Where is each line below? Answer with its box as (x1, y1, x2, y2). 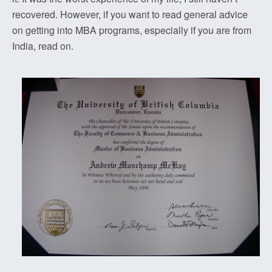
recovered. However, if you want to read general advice (12, 7, 248, 21)
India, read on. (12, 39, 73, 53)
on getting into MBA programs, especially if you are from (12, 23, 251, 37)
